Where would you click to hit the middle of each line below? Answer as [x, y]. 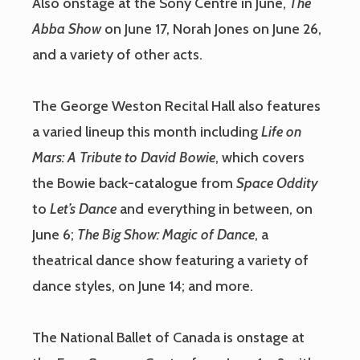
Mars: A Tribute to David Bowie [124, 158]
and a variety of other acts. [117, 55]
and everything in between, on [216, 209]
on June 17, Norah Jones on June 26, [211, 29]
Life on [280, 132]
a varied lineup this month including [145, 132]
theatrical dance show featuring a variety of [170, 261]
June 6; [55, 235]
